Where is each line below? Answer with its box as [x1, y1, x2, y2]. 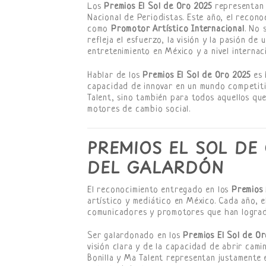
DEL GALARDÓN [87, 155, 224, 179]
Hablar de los [87, 71, 143, 81]
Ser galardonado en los [87, 231, 183, 242]
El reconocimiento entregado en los [87, 185, 232, 195]
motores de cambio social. [87, 104, 191, 115]
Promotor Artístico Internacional [111, 24, 245, 35]
